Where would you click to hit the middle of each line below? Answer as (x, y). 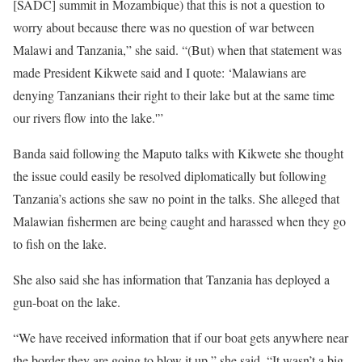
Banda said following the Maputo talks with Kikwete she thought (178, 153)
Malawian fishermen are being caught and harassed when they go (179, 221)
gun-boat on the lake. (67, 302)
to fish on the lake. (60, 244)
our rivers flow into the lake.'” (88, 118)
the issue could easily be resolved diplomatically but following (170, 176)
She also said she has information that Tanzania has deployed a (171, 279)
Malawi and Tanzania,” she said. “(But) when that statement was (177, 50)
